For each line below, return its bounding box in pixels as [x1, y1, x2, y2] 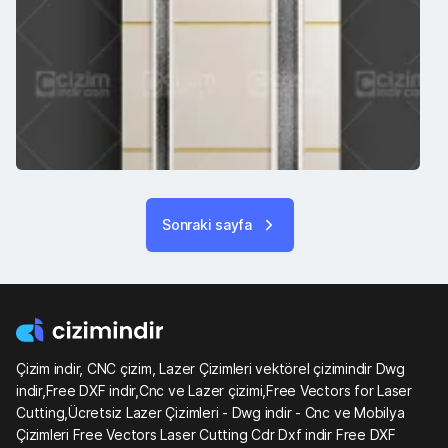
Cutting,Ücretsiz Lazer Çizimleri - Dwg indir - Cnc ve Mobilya [16, 403, 405, 421]
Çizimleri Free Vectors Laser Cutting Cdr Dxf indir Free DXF [16, 425, 396, 443]
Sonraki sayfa [162, 216, 252, 234]
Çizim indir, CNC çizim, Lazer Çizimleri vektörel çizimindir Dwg [16, 359, 405, 377]
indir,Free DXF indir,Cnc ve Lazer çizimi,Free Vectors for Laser [16, 381, 412, 399]
